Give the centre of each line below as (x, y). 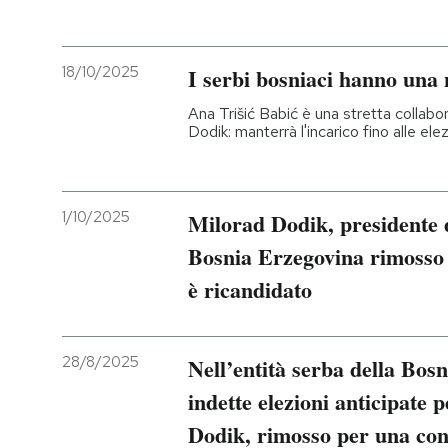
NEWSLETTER (125, 106)
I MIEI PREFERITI (131, 172)
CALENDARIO (120, 303)
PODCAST (110, 40)
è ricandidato (250, 289)
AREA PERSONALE (140, 368)
